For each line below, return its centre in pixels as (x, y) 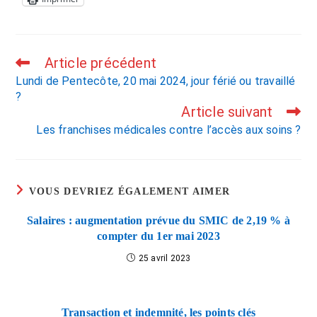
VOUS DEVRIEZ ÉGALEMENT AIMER (129, 192)
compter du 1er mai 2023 (158, 236)
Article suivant (227, 112)
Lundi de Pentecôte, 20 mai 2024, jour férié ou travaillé (156, 81)
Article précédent (100, 63)
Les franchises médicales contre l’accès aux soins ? (169, 130)
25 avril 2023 (165, 259)
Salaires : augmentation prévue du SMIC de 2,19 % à (158, 221)
